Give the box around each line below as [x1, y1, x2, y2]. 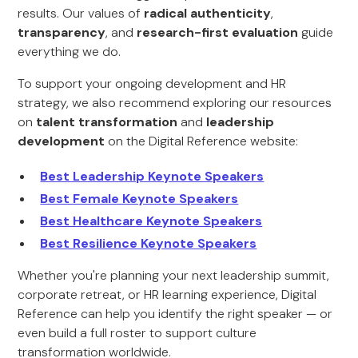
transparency [18, 24, 106, 41]
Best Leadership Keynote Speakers [40, 168, 265, 185]
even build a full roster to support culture [18, 324, 257, 341]
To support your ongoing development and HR [18, 75, 287, 92]
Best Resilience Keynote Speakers [40, 235, 257, 252]
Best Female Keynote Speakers [40, 190, 239, 207]
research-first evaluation [137, 24, 299, 41]
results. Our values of [18, 5, 145, 22]
